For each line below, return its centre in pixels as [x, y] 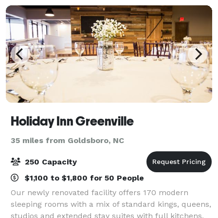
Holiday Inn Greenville [72, 121]
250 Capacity [50, 162]
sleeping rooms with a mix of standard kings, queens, [111, 204]
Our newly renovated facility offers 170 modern [100, 192]
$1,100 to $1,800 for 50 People [83, 178]
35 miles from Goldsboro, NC [67, 140]
